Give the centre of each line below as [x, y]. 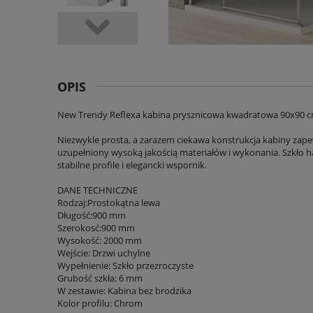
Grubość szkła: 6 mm [100, 278]
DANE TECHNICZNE [97, 190]
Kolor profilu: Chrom [100, 304]
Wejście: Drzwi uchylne [104, 253]
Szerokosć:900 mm [96, 228]
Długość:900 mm [92, 216]
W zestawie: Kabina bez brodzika [124, 291]
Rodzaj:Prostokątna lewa [109, 203]
